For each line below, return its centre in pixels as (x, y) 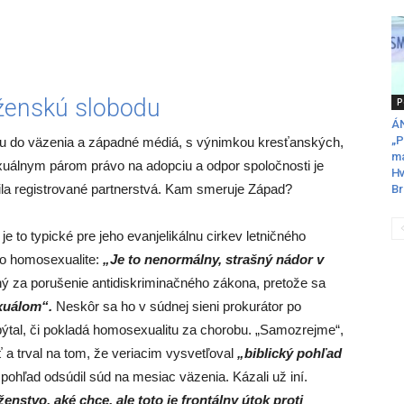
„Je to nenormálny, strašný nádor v (213, 259)
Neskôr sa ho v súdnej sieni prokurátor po (177, 306)
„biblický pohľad (289, 353)
